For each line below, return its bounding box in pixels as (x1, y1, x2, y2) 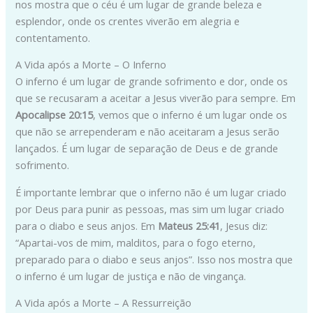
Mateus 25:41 (158, 218, 221, 233)
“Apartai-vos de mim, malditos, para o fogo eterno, (15, 235, 256, 249)
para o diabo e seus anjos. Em (15, 218, 159, 233)
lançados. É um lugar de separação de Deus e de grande (15, 141, 279, 156)
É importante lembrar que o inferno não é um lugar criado (15, 184, 287, 199)
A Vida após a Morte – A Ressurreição (15, 296, 192, 310)
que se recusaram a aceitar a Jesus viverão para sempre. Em (15, 91, 296, 105)
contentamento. (15, 30, 91, 45)
